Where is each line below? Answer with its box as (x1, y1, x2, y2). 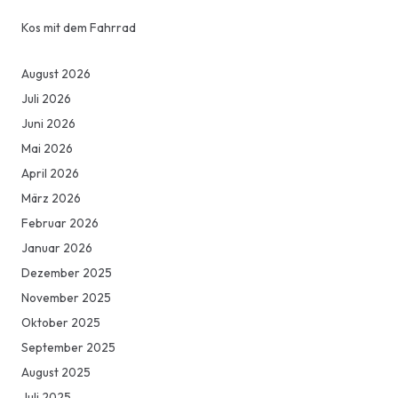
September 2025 (21, 339, 115, 356)
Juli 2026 (21, 91, 71, 107)
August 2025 (21, 364, 91, 381)
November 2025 (21, 290, 111, 306)
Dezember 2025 (21, 265, 112, 282)
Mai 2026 (21, 140, 73, 157)
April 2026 (21, 165, 79, 182)
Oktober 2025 (21, 314, 100, 331)
